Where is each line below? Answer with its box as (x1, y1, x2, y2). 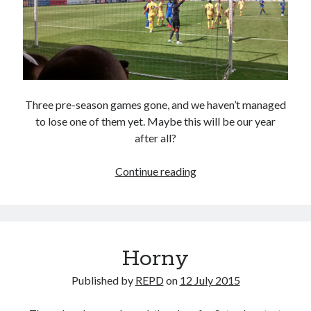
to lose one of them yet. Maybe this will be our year (35, 115, 276, 128)
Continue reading (115, 165, 196, 178)
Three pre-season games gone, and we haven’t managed (25, 98, 286, 112)
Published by (71, 274, 135, 287)
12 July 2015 (179, 274, 240, 287)
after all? (135, 131, 176, 145)
